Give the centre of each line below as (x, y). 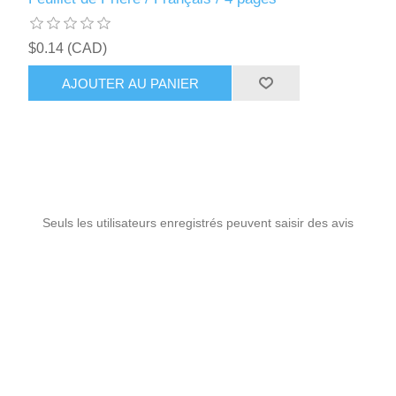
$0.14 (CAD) (68, 49)
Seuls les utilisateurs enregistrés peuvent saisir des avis (198, 223)
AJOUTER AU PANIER (130, 83)
